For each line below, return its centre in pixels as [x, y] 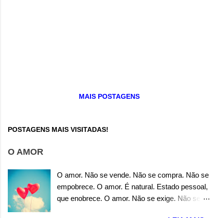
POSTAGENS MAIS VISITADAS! [58, 129]
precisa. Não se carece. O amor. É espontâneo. [133, 210]
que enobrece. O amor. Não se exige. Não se [129, 198]
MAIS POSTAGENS [109, 96]
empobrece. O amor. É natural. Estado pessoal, [133, 186]
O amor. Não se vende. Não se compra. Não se [133, 175]
